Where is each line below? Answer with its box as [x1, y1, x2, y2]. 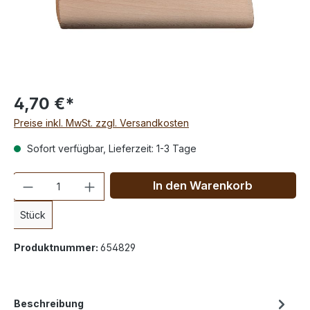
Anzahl [13, 173, 44, 185]
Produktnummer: [14, 241, 100, 254]
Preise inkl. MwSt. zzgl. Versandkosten [14, 117, 189, 129]
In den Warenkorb [153, 179, 253, 193]
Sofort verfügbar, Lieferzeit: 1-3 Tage [24, 143, 197, 155]
